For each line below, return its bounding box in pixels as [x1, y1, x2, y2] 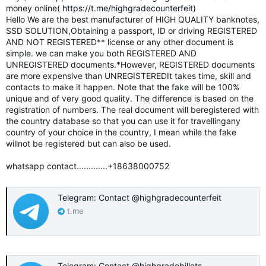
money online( [6, 3, 62, 13]
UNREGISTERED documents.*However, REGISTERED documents [6, 59, 255, 69]
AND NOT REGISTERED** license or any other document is [6, 37, 233, 47]
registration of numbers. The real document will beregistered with [6, 104, 259, 115]
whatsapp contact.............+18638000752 [6, 161, 169, 171]
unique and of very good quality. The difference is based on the [6, 93, 254, 103]
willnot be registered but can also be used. [6, 138, 171, 148]
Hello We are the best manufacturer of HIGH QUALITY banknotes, [6, 14, 259, 24]
